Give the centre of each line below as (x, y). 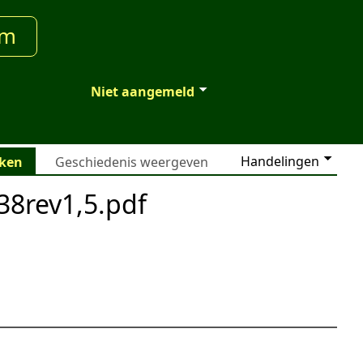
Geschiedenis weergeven (132, 162)
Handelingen (280, 162)
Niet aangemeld (143, 91)
